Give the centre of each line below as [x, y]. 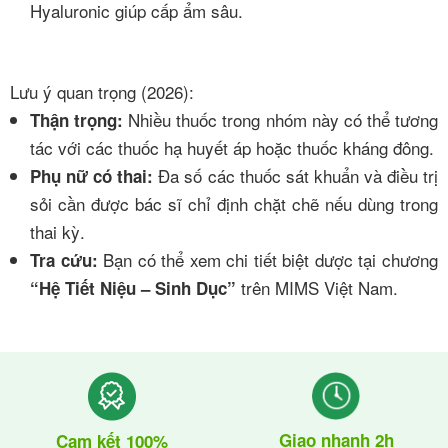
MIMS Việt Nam [334, 287]
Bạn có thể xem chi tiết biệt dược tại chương [268, 259]
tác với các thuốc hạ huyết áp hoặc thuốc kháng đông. [232, 147]
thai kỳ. [57, 231]
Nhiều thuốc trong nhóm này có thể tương [281, 119]
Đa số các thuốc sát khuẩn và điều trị [295, 175]
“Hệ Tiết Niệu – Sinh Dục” [133, 288]
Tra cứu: [64, 260]
